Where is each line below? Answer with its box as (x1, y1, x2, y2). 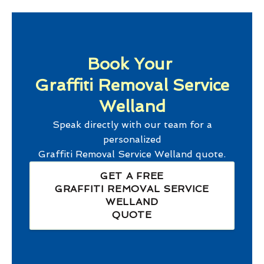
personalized (103, 134, 161, 146)
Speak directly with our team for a (52, 119, 212, 131)
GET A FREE (100, 170, 164, 182)
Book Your (87, 54, 177, 74)
